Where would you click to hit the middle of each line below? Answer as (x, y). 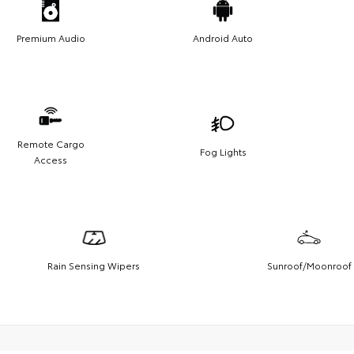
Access (51, 160)
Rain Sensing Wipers (94, 265)
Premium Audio (51, 38)
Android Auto (223, 38)
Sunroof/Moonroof (309, 265)
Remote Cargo (51, 144)
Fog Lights (223, 152)
